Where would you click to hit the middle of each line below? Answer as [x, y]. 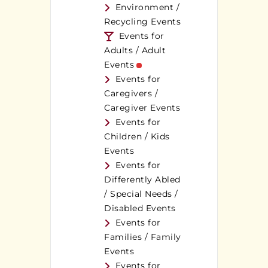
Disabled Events [140, 208]
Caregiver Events [142, 108]
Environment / [147, 7]
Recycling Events [142, 22]
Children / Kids [137, 137]
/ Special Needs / [141, 194]
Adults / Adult [135, 51]
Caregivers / [131, 94]
